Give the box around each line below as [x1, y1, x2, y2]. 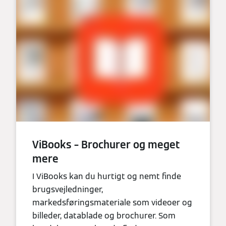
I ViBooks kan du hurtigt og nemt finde [32, 171, 181, 182]
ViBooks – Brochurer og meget [32, 138, 180, 152]
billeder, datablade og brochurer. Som [32, 210, 176, 221]
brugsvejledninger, [32, 184, 103, 195]
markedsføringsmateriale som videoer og [32, 197, 192, 208]
